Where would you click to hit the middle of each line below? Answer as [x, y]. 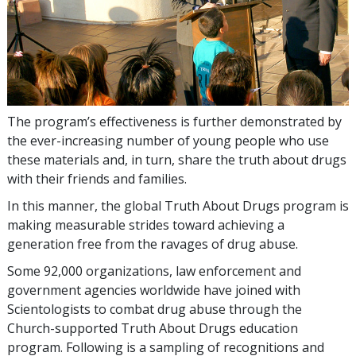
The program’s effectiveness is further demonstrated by [174, 121]
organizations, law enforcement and [192, 271]
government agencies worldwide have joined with [154, 290]
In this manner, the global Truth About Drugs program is [178, 205]
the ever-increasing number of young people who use [168, 140]
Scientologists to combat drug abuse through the [155, 309]
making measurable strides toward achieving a [146, 224]
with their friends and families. [97, 178]
